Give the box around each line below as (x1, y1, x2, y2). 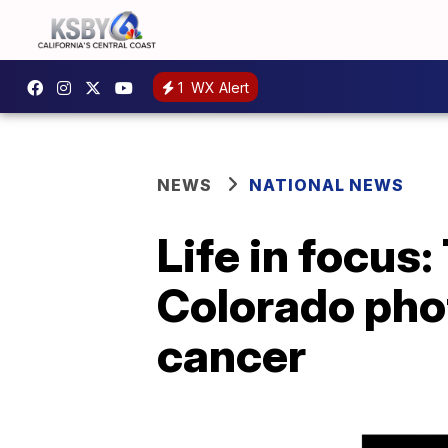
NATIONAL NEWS (249, 175, 404, 195)
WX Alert (187, 78, 249, 96)
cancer (157, 327, 306, 383)
